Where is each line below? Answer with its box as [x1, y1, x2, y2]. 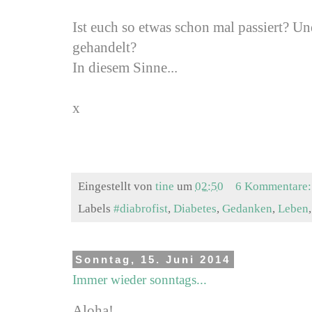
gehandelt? [72, 38, 136, 56]
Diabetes [173, 201, 217, 215]
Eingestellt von [78, 178, 155, 193]
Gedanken [222, 201, 272, 215]
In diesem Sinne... [72, 58, 178, 76]
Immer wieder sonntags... [72, 272, 207, 288]
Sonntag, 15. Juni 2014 [75, 253, 231, 265]
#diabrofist [114, 201, 168, 215]
